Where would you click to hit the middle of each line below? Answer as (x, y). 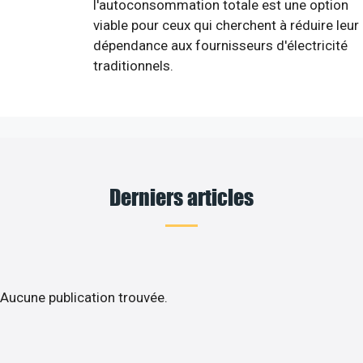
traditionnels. (133, 65)
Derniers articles (181, 196)
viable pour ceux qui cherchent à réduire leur (226, 25)
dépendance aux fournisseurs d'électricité (220, 45)
